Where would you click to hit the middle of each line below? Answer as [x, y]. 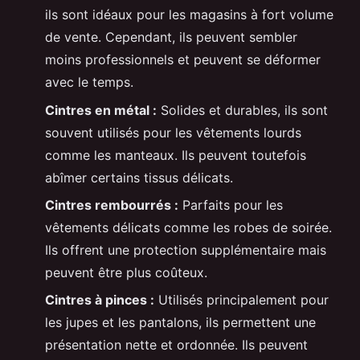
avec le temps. [89, 82]
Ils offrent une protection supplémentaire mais [186, 250]
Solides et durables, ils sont [242, 110]
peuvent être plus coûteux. [126, 272]
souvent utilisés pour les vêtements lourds [173, 132]
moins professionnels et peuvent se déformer [183, 60]
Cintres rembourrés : [112, 205]
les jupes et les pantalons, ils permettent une [180, 323]
